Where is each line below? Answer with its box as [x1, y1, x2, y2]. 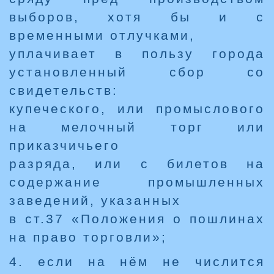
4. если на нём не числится [9, 254, 265, 269]
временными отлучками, [9, 28, 195, 43]
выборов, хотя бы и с [9, 10, 265, 24]
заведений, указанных [9, 193, 181, 208]
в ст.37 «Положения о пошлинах [9, 212, 265, 226]
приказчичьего [9, 138, 120, 153]
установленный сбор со [9, 65, 265, 80]
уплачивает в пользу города [9, 46, 265, 61]
